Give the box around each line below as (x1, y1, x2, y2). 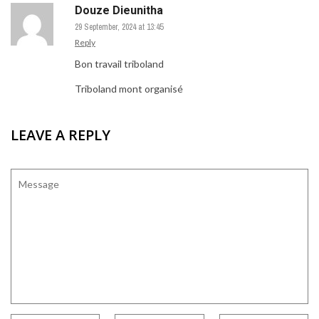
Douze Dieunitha (75, 3, 163, 17)
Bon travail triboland (75, 57, 164, 70)
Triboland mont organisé (75, 82, 183, 95)
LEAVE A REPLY (11, 125, 110, 145)
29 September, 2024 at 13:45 (75, 21, 163, 33)
